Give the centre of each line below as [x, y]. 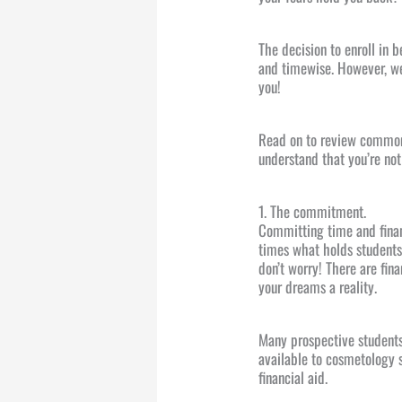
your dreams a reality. [318, 286]
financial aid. [293, 377]
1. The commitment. [313, 211]
